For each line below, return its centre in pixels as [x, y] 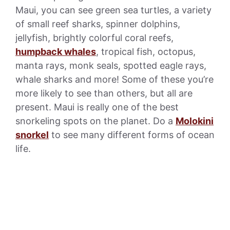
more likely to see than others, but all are [104, 93]
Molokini [195, 121]
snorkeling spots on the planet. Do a [95, 121]
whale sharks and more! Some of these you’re [114, 79]
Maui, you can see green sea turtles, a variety [113, 10]
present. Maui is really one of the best [97, 107]
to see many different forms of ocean [132, 135]
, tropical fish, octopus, [146, 51]
